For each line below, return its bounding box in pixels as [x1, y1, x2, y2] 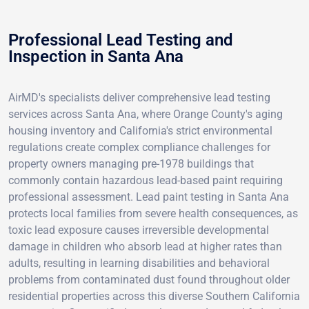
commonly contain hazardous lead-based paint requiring [8, 173, 283, 187]
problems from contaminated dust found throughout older [8, 272, 290, 286]
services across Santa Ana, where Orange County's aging [8, 107, 283, 121]
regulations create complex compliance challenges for [8, 140, 270, 154]
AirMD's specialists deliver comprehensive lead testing [8, 90, 270, 104]
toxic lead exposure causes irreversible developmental [8, 223, 269, 237]
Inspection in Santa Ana [8, 46, 183, 66]
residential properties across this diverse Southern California [8, 289, 300, 303]
